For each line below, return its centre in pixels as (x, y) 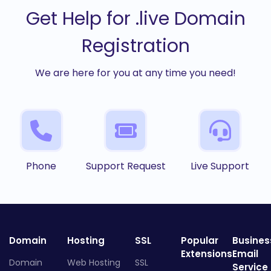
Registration (135, 46)
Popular (200, 241)
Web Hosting (94, 263)
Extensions (207, 254)
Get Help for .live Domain (135, 19)
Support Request (126, 166)
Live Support (220, 166)
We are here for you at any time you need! (135, 73)
